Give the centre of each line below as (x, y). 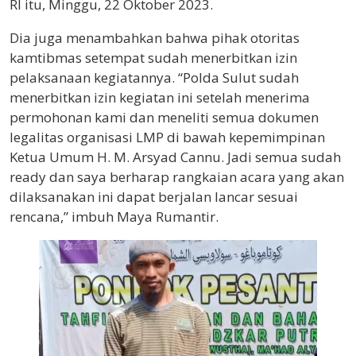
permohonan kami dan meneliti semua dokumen (164, 118)
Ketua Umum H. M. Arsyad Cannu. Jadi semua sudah (175, 157)
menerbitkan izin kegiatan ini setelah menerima (160, 98)
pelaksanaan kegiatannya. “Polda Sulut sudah (154, 78)
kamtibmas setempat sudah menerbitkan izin (153, 58)
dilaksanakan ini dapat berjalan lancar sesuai (154, 197)
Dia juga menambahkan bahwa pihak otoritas (155, 38)
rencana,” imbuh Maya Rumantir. (114, 217)
